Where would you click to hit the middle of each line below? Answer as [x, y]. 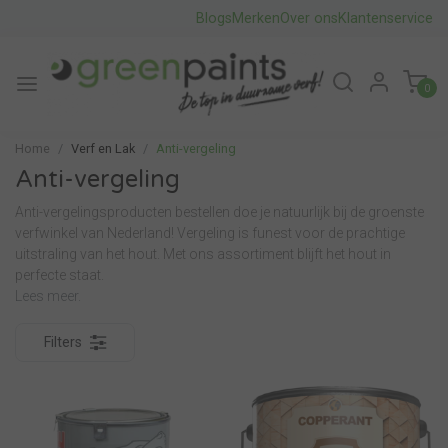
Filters [63, 343]
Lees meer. [48, 296]
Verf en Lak [103, 149]
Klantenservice [385, 18]
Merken [256, 18]
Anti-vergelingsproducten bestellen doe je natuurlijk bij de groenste [219, 212]
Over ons [309, 18]
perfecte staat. [59, 275]
